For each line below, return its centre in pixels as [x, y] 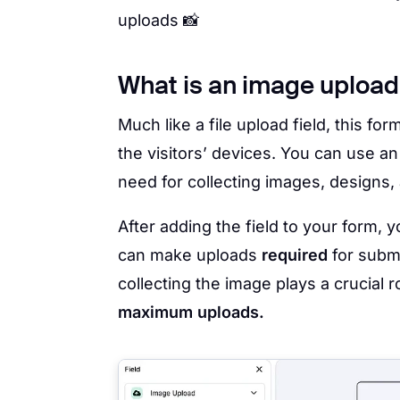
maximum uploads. [191, 312]
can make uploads [190, 255]
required [295, 255]
